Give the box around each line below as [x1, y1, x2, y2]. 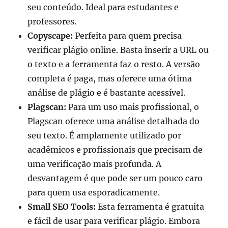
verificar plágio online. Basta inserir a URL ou [27, 44, 209, 55]
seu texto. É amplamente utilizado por [27, 130, 182, 140]
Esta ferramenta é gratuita [96, 201, 205, 212]
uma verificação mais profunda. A [27, 158, 162, 169]
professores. [27, 16, 77, 26]
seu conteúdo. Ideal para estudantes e [27, 2, 179, 12]
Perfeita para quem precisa [73, 30, 182, 41]
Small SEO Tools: [27, 201, 96, 212]
